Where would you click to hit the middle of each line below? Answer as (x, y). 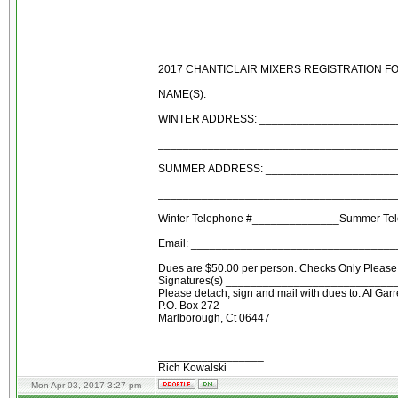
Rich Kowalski (192, 368)
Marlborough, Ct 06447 (214, 318)
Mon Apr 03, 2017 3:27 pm (86, 385)
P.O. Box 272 (189, 306)
